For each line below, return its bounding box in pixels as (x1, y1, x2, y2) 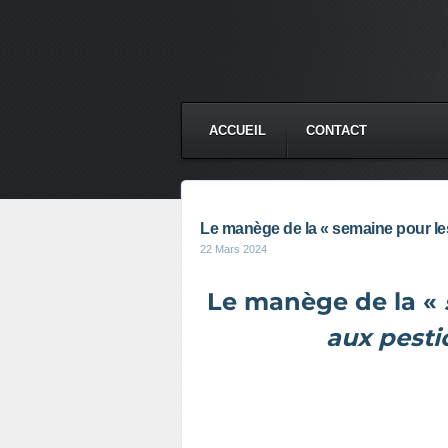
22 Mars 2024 (200, 243, 267, 255)
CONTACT (306, 123, 367, 138)
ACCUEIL (209, 123, 266, 138)
